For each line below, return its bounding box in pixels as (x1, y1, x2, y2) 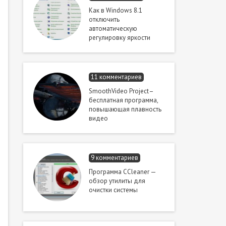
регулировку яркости (89, 33, 150, 42)
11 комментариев (91, 73, 142, 81)
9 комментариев (91, 153, 138, 162)
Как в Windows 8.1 (89, 6, 142, 15)
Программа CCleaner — (89, 167, 156, 176)
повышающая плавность (89, 105, 161, 114)
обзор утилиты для (89, 177, 145, 185)
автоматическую (89, 24, 137, 33)
